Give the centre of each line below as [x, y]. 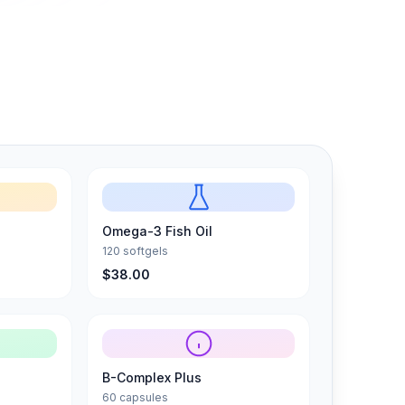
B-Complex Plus [152, 377]
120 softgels [135, 250]
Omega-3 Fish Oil [157, 231]
